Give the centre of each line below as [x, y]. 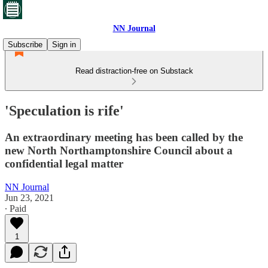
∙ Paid [16, 208]
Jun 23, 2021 [29, 197]
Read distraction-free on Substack [134, 71]
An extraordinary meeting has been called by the [124, 137]
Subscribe [25, 45]
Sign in [64, 45]
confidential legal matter [64, 163]
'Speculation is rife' [64, 110]
